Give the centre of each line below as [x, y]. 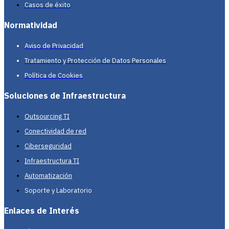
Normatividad [31, 25]
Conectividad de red [55, 131]
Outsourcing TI [47, 117]
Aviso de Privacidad [54, 46]
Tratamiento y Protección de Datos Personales [95, 61]
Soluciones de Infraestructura [65, 96]
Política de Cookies [54, 76]
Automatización [48, 176]
